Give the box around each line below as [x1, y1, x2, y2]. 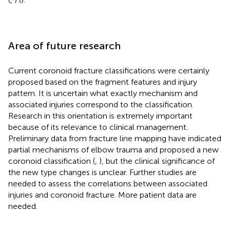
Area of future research [8, 39, 121, 52]
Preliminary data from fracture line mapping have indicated [8, 133, 221, 143]
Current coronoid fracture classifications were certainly [8, 65, 209, 75]
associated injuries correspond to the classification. [8, 99, 194, 109]
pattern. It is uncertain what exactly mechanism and [8, 88, 198, 98]
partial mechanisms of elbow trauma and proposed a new [8, 144, 219, 155]
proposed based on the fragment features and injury [8, 76, 197, 87]
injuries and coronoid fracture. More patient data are [8, 189, 197, 200]
